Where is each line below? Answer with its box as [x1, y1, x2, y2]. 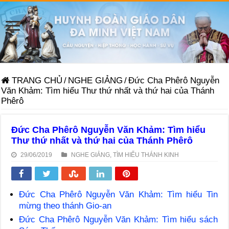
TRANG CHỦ [9, 75, 63, 85]
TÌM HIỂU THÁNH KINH [113, 151, 179, 158]
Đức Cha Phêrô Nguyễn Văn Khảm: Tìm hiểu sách [19, 214, 218, 224]
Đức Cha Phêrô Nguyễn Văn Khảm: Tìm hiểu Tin [19, 189, 218, 199]
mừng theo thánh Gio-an [19, 200, 112, 211]
